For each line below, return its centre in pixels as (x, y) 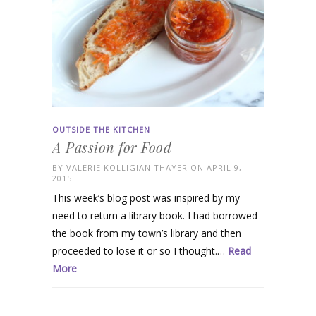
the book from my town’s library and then (147, 233)
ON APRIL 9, (215, 167)
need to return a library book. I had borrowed (155, 215)
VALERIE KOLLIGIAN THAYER (127, 167)
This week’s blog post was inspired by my (146, 197)
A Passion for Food (112, 147)
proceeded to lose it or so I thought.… (140, 250)
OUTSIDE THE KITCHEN (101, 129)
